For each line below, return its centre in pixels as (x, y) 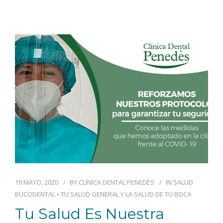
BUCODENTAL (35, 194)
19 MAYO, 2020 (37, 182)
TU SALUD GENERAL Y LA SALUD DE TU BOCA (126, 194)
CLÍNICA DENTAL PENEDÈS (116, 182)
